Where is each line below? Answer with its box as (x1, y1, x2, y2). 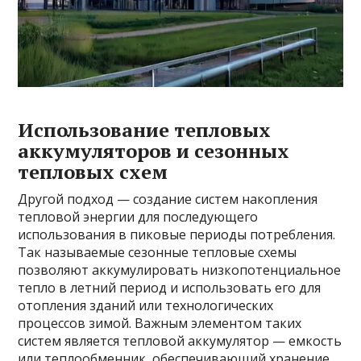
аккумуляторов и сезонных (18, 138, 290, 164)
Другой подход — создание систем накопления (18, 190, 318, 209)
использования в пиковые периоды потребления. (18, 226, 336, 244)
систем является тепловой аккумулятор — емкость (18, 332, 342, 351)
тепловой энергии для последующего (18, 208, 259, 226)
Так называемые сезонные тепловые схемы (18, 243, 297, 262)
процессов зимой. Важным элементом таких (18, 314, 302, 333)
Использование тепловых (18, 117, 272, 143)
